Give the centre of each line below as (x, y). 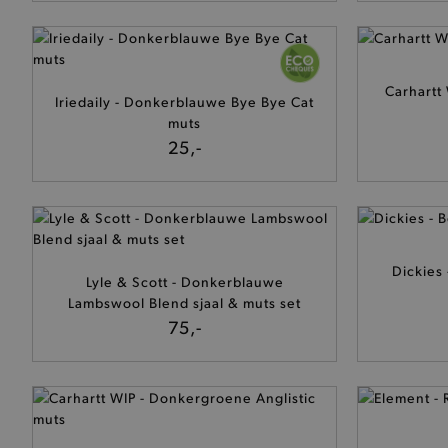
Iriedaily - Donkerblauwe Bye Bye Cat (184, 101)
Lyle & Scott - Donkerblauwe (184, 281)
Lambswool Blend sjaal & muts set (184, 302)
